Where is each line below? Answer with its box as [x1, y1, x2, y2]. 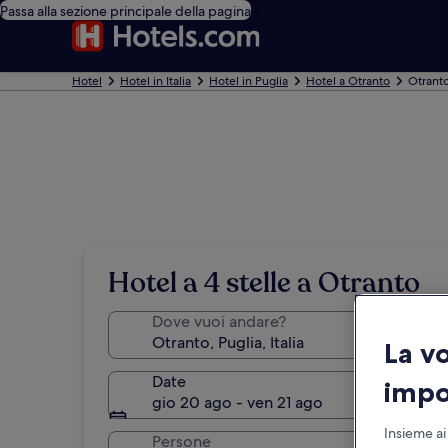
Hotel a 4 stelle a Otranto [108, 264, 420, 302]
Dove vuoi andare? [152, 311, 286, 332]
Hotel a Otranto [306, 73, 390, 89]
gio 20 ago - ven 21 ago [152, 392, 323, 413]
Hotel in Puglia [209, 73, 288, 89]
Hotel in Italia [120, 73, 191, 89]
